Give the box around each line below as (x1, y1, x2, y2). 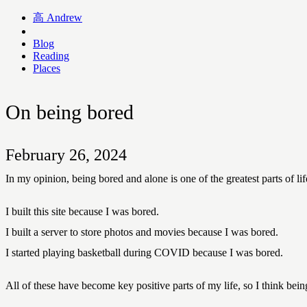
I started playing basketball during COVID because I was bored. (5, 247, 283, 259)
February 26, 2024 (5, 146, 127, 164)
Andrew (47, 12, 82, 23)
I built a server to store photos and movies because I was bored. (5, 226, 278, 238)
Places (33, 62, 60, 74)
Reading (33, 50, 69, 62)
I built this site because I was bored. (5, 206, 159, 218)
